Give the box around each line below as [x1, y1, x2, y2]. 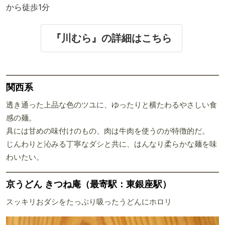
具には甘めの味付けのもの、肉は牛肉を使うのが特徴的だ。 [6, 127, 209, 135]
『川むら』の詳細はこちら [51, 32, 172, 44]
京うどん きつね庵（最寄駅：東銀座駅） [6, 179, 171, 189]
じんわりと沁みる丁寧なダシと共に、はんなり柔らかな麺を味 [6, 140, 217, 148]
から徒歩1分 [6, 2, 50, 12]
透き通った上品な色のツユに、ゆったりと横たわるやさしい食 [6, 100, 217, 109]
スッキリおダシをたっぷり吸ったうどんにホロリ [6, 197, 172, 206]
